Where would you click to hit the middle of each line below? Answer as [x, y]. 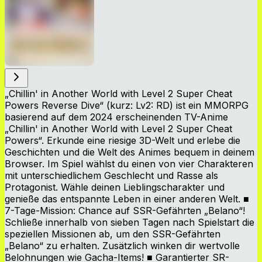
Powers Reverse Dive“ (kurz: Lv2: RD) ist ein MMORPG [127, 105]
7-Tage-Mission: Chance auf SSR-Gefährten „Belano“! [125, 210]
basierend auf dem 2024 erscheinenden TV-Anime [116, 117]
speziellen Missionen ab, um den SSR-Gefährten [113, 234]
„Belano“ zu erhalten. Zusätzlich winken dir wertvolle [122, 245]
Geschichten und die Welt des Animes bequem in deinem [130, 152]
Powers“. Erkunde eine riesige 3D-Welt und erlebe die [123, 140]
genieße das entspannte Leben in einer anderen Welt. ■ [127, 199]
